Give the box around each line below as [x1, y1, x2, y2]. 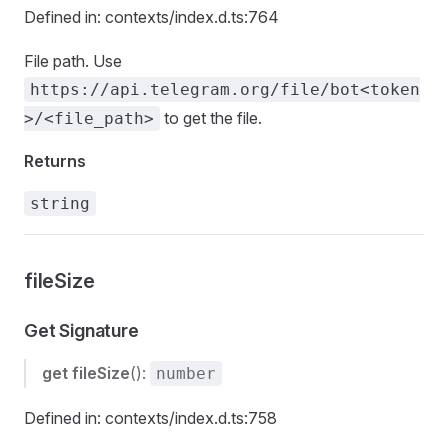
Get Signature [24, 320, 139, 341]
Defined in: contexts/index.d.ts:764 [24, 7, 279, 27]
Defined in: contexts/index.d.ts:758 [24, 408, 277, 428]
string [30, 194, 90, 213]
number [156, 364, 216, 383]
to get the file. [160, 108, 262, 128]
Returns [24, 151, 86, 171]
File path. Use [24, 51, 122, 71]
